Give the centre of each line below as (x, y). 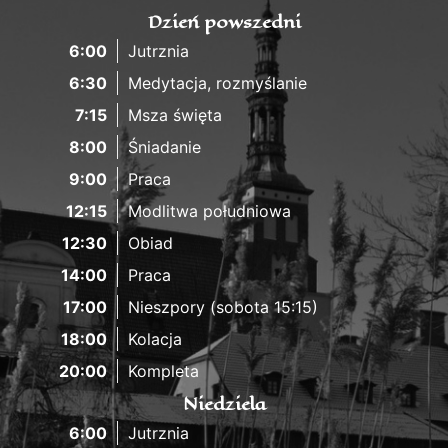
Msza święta (174, 114)
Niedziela (224, 403)
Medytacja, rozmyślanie (217, 82)
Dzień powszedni (224, 21)
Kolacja (154, 338)
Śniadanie (164, 146)
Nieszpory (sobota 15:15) (222, 306)
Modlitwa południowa (209, 210)
